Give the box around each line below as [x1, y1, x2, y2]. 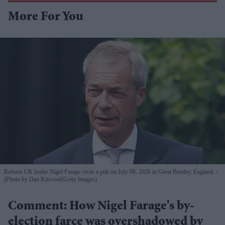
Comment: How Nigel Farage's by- [8, 200, 194, 213]
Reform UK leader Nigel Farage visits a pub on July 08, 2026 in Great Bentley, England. [4, 168, 216, 175]
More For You [8, 11, 83, 25]
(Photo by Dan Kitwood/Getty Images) [4, 175, 97, 183]
